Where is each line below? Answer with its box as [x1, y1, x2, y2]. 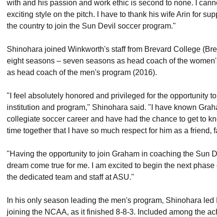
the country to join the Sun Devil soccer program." [7, 21, 176, 30]
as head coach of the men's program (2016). [7, 68, 157, 77]
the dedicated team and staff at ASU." [7, 172, 134, 181]
